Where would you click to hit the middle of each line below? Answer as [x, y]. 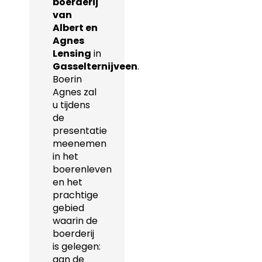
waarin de [75, 221]
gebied [68, 208]
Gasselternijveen [95, 67]
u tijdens [71, 105]
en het [68, 182]
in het [65, 157]
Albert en [75, 28]
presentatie [80, 131]
